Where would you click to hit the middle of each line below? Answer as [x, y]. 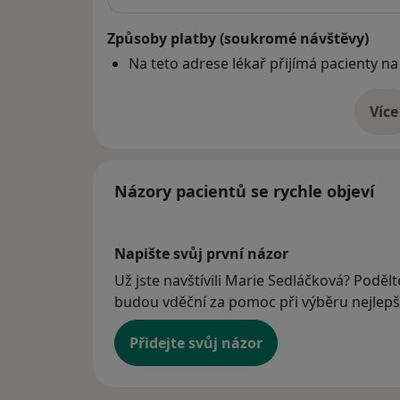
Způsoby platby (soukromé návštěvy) [238, 39]
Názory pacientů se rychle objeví [244, 192]
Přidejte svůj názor [196, 343]
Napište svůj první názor [201, 254]
